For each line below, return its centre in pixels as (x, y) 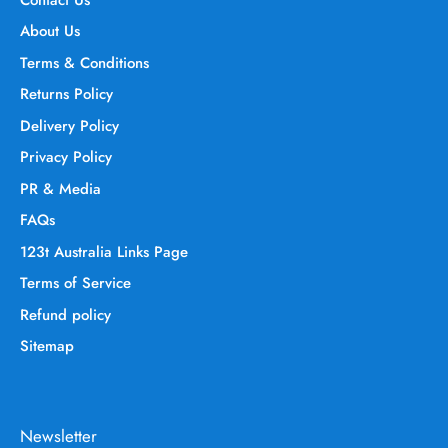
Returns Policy (66, 94)
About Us (50, 31)
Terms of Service (75, 283)
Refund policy (65, 314)
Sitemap (47, 346)
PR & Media (60, 188)
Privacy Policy (66, 157)
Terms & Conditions (84, 62)
